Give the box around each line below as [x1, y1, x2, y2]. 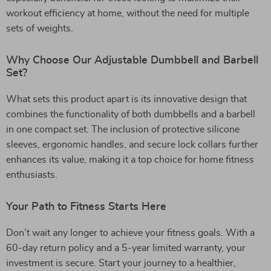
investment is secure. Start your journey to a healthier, [6, 258, 236, 268]
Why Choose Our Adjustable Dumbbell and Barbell [6, 55, 258, 66]
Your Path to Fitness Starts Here [6, 201, 166, 212]
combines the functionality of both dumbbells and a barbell [6, 109, 255, 119]
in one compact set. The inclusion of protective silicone [6, 125, 240, 134]
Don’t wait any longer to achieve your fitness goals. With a [6, 228, 255, 238]
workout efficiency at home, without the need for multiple [6, 8, 249, 18]
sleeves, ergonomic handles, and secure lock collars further [6, 140, 258, 149]
